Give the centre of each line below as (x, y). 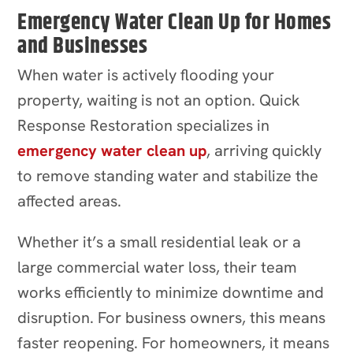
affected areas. (70, 201)
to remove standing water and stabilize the (168, 175)
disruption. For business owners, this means (172, 317)
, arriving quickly (264, 150)
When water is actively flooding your (146, 74)
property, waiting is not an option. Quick (159, 100)
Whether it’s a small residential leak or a (160, 242)
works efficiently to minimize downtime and (171, 292)
